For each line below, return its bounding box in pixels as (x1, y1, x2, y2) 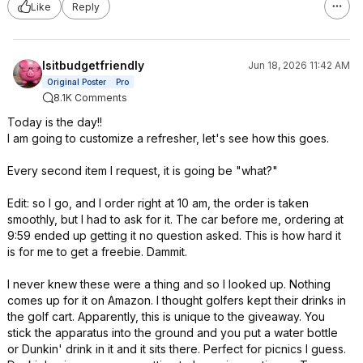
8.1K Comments (53, 92, 127, 104)
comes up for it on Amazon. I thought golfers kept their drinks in (7, 293, 346, 307)
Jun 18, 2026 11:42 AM (248, 59, 350, 71)
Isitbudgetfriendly (42, 58, 144, 72)
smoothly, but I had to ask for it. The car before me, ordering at (7, 212, 344, 226)
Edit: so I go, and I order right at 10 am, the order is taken (7, 196, 309, 210)
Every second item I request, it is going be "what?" (7, 164, 278, 177)
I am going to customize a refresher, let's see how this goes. (7, 131, 329, 145)
